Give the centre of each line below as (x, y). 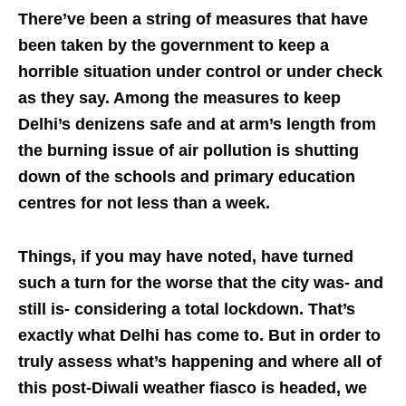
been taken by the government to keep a (174, 46)
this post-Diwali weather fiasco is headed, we (193, 388)
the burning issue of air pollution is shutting (188, 151)
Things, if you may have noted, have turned (186, 257)
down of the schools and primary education (187, 177)
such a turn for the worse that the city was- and (201, 283)
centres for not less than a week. (144, 203)
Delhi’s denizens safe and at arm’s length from (197, 125)
